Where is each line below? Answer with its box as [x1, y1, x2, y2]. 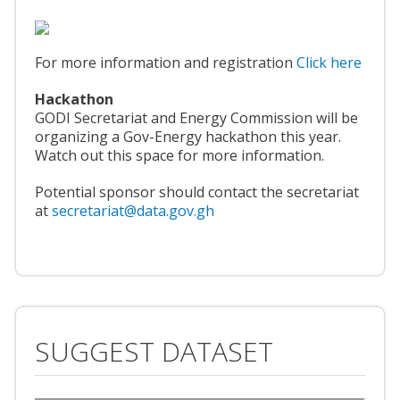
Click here [296, 53, 362, 73]
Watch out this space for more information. [35, 146, 324, 166]
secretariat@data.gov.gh [52, 201, 214, 221]
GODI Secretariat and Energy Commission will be [35, 108, 358, 129]
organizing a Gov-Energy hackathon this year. [35, 127, 341, 147]
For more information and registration [35, 53, 296, 73]
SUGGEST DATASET [35, 333, 273, 371]
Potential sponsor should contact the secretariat [35, 182, 359, 203]
